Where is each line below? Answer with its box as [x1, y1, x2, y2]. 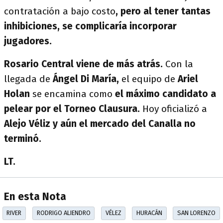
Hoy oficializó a [142, 103, 207, 114]
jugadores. [4, 35, 52, 47]
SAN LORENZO [177, 209, 216, 217]
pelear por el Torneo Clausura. [4, 103, 142, 114]
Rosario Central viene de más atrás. [4, 58, 165, 70]
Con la [165, 58, 193, 70]
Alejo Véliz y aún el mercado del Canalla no [4, 118, 196, 129]
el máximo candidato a [115, 88, 216, 100]
